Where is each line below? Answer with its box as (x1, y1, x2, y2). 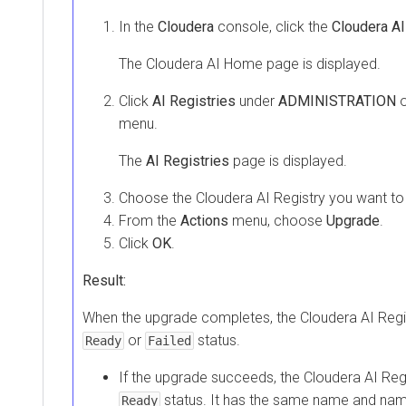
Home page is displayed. (220, 54, 381, 72)
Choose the (119, 188, 196, 207)
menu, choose (228, 211, 326, 229)
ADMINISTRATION (278, 92, 396, 110)
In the (119, 17, 158, 35)
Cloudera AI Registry (196, 188, 325, 207)
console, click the (214, 17, 332, 35)
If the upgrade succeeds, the (119, 368, 304, 386)
